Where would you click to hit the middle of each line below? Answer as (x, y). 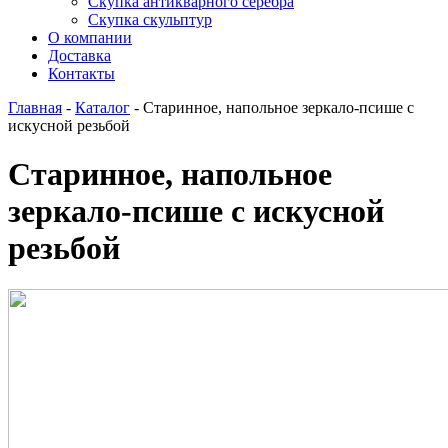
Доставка (79, 55)
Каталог (102, 107)
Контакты (81, 73)
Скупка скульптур (150, 19)
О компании (90, 37)
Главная (35, 107)
